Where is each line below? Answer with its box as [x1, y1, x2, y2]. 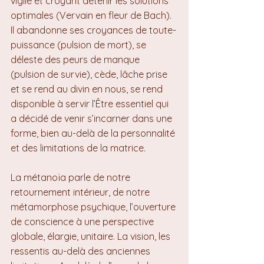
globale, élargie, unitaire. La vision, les [11, 230, 173, 242]
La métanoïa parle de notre [11, 171, 133, 183]
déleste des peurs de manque [11, 54, 142, 65]
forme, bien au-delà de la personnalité [11, 127, 177, 139]
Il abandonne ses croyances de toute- [11, 24, 176, 36]
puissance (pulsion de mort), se [11, 39, 148, 51]
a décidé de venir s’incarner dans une [11, 113, 174, 124]
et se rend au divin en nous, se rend [11, 83, 165, 95]
